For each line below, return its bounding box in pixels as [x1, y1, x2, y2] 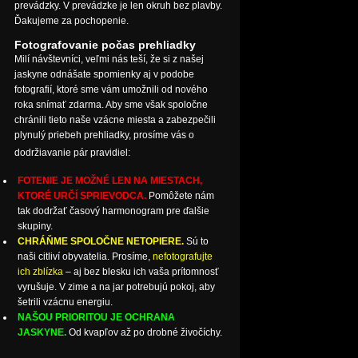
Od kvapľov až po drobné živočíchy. [69, 326, 222, 338]
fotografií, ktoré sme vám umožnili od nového [14, 83, 208, 95]
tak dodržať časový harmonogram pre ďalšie [18, 205, 209, 217]
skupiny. [18, 220, 53, 232]
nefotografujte [153, 250, 213, 262]
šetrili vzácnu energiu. [18, 296, 113, 308]
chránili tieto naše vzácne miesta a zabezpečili [14, 113, 216, 125]
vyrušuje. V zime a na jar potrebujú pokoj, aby [18, 280, 215, 292]
